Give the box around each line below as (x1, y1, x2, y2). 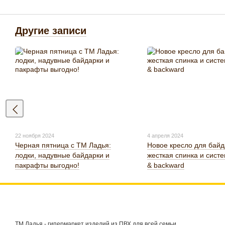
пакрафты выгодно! (15, 161, 79, 170)
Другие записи (15, 25, 86, 37)
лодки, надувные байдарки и (15, 151, 109, 160)
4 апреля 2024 (147, 133, 183, 139)
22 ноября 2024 (15, 133, 54, 139)
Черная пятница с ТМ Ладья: (15, 141, 111, 150)
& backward (147, 161, 184, 170)
